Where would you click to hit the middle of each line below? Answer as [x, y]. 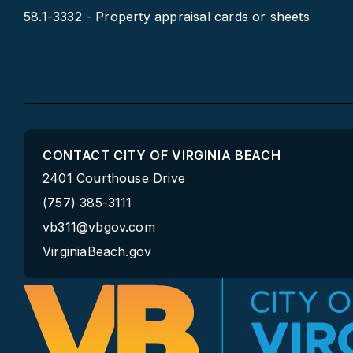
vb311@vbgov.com [99, 227]
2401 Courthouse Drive [114, 178]
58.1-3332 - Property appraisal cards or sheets [167, 17]
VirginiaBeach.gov [97, 251]
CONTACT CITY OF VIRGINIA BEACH [162, 155]
